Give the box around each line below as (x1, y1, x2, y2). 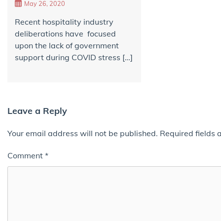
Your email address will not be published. (7, 128, 158, 139)
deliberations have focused (15, 29, 116, 39)
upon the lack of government (15, 40, 119, 51)
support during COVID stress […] (15, 52, 133, 63)
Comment (7, 150, 45, 161)
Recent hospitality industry (15, 17, 113, 27)
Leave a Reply (7, 105, 67, 117)
